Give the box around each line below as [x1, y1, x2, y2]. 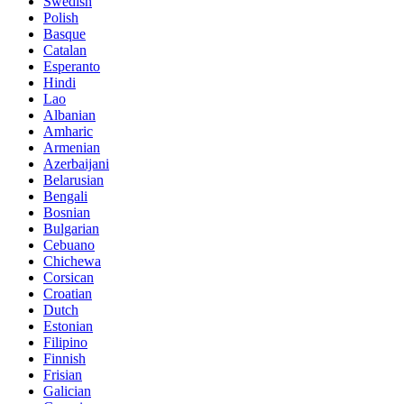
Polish [43, 9, 78, 25]
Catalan [43, 41, 87, 58]
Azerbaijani [43, 155, 109, 171]
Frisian [43, 366, 82, 382]
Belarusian [43, 171, 104, 188]
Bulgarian [43, 220, 99, 236]
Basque [43, 25, 86, 41]
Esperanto [43, 58, 100, 74]
